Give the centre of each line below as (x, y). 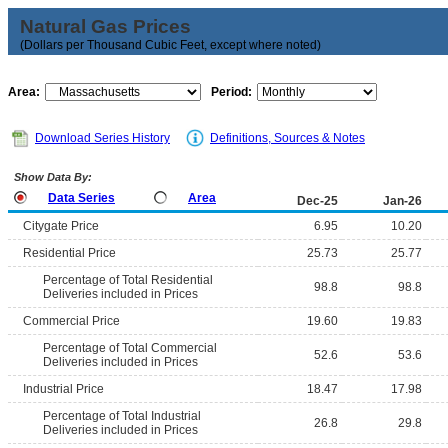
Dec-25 (317, 201)
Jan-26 (402, 201)
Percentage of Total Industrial (122, 416)
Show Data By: (51, 177)
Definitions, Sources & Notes (287, 138)
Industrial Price (63, 389)
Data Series (81, 198)
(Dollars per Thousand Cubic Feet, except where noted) (170, 45)
